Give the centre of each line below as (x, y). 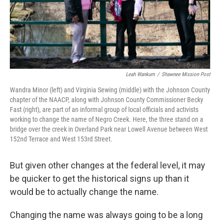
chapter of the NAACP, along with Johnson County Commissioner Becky (107, 100)
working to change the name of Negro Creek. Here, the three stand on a (107, 119)
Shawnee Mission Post (186, 74)
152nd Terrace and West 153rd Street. (61, 139)
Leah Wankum (140, 74)
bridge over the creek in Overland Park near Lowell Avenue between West (109, 129)
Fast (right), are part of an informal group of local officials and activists (104, 110)
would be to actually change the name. (84, 192)
